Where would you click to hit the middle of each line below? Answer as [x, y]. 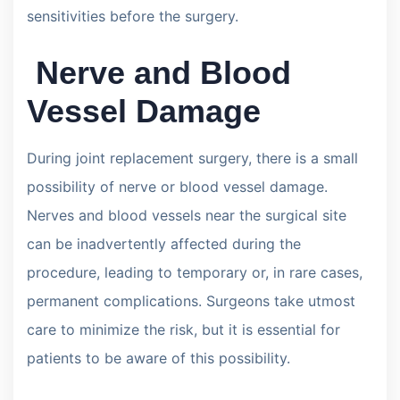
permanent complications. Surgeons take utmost [191, 300]
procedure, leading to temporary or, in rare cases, [195, 272]
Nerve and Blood [159, 72]
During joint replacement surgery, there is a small [192, 158]
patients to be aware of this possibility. [158, 358]
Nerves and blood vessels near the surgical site [187, 215]
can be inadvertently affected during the [164, 243]
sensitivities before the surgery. [133, 16]
